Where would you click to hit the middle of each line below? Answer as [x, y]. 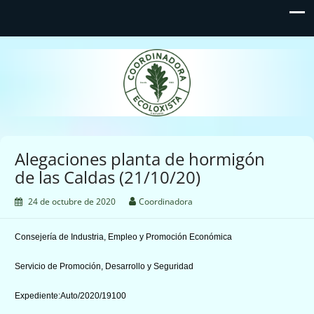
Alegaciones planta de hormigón [140, 158]
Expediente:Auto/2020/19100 [70, 295]
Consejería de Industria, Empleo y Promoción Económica [123, 237]
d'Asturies [159, 84]
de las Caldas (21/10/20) [108, 177]
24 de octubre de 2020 [72, 201]
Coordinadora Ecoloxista [159, 61]
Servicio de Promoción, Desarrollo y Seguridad [104, 266]
